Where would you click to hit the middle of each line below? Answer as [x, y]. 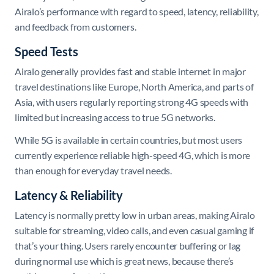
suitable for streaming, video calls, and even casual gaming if [135, 230]
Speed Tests [46, 51]
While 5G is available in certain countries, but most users [129, 139]
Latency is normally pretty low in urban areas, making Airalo [135, 215]
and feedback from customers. [76, 26]
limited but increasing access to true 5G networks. [115, 117]
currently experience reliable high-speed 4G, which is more [133, 155]
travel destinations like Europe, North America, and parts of [134, 86]
